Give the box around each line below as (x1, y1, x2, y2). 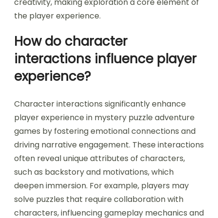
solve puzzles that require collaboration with (14, 194, 183, 205)
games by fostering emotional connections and (14, 126, 196, 137)
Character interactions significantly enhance (14, 98, 186, 110)
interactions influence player (14, 50, 197, 68)
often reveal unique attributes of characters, (14, 153, 185, 164)
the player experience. (14, 10, 101, 22)
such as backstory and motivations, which (14, 166, 174, 178)
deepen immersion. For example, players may (14, 180, 189, 192)
